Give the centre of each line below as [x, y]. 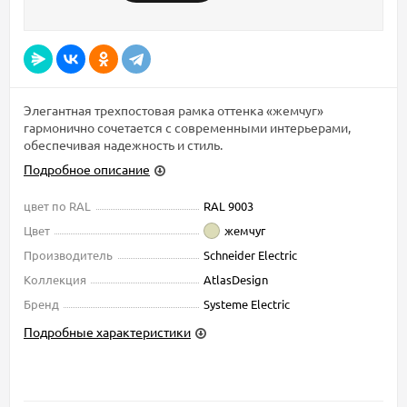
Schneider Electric [250, 254]
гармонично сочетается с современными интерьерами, [187, 127]
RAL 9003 [228, 205]
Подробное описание [87, 169]
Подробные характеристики [107, 331]
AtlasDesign [236, 279]
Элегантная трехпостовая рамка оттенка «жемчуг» [174, 109]
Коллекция [55, 279]
